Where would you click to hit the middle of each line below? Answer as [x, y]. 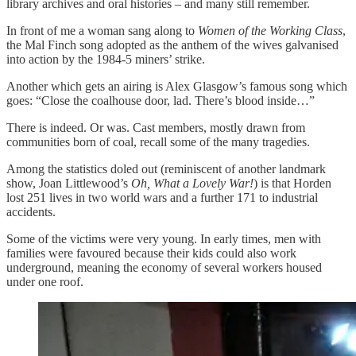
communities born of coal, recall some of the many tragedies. [158, 141]
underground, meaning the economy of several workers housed [164, 267]
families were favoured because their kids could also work [151, 253]
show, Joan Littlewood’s [69, 183]
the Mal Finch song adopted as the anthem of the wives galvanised [172, 44]
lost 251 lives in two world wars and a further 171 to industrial [162, 197]
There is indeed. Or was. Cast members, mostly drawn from [156, 127]
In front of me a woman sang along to [102, 30]
